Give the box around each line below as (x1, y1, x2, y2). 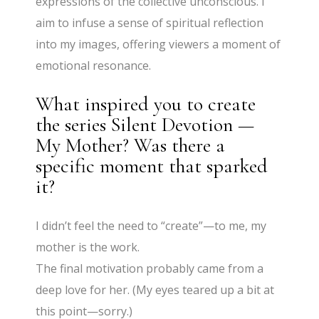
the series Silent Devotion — (36, 113, 255, 137)
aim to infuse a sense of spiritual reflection (36, 15, 264, 31)
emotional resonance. (36, 58, 152, 74)
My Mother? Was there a (36, 133, 226, 158)
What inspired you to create (36, 92, 256, 117)
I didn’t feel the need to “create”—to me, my (36, 218, 267, 234)
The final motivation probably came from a (36, 261, 264, 277)
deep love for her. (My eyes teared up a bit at (36, 282, 275, 298)
